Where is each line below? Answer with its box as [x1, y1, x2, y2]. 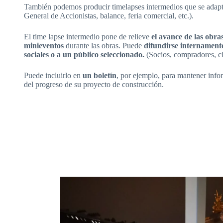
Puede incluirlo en [24, 71, 81, 80]
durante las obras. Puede [64, 41, 144, 50]
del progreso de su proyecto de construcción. [24, 80, 164, 89]
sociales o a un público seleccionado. [24, 50, 144, 59]
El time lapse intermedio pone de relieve [24, 32, 149, 41]
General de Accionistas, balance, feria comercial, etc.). [24, 11, 194, 20]
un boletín [81, 71, 116, 80]
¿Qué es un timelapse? [75, 107, 160, 117]
